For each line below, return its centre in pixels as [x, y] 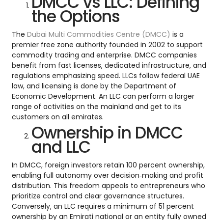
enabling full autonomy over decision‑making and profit [108, 176]
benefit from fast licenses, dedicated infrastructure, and [109, 66]
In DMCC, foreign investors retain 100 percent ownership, [108, 165]
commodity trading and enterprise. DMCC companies [104, 55]
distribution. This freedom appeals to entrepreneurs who [109, 186]
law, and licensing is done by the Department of [94, 86]
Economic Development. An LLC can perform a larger [103, 96]
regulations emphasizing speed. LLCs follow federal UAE [106, 76]
